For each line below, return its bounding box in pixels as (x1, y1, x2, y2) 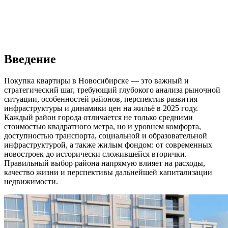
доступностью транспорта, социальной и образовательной (4, 131, 207, 140)
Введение (4, 52, 56, 66)
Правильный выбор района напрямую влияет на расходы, (4, 158, 205, 167)
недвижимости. (4, 177, 58, 186)
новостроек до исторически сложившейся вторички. (4, 149, 187, 158)
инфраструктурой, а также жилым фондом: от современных (4, 140, 212, 149)
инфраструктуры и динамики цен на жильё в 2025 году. (4, 103, 198, 112)
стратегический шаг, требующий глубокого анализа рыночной (4, 85, 220, 94)
